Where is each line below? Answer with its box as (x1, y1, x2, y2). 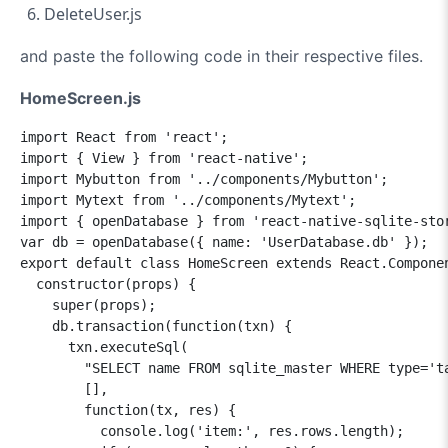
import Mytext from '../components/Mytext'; (20, 191, 356, 208)
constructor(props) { (20, 275, 196, 292)
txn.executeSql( (20, 338, 188, 355)
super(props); (20, 296, 156, 313)
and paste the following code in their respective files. (20, 45, 423, 66)
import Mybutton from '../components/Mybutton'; (20, 170, 388, 187)
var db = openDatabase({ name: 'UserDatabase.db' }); (20, 233, 428, 250)
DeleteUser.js (44, 2, 142, 25)
